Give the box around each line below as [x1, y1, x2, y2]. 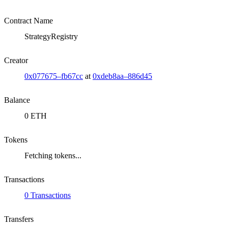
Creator [4, 56, 28, 65]
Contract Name [4, 16, 53, 25]
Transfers [4, 215, 34, 224]
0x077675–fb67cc [24, 72, 83, 81]
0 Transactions [24, 191, 71, 200]
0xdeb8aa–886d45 [93, 72, 152, 81]
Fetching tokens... [24, 151, 81, 160]
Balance [4, 96, 30, 105]
